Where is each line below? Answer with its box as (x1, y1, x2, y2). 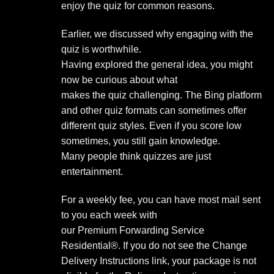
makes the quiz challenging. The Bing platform (61, 89, 262, 100)
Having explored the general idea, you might (61, 59, 253, 70)
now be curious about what (61, 74, 177, 85)
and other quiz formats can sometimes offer (61, 105, 246, 116)
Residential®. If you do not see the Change (61, 240, 247, 251)
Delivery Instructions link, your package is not (61, 255, 256, 266)
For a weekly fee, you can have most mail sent (61, 194, 261, 205)
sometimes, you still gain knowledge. (61, 135, 220, 146)
